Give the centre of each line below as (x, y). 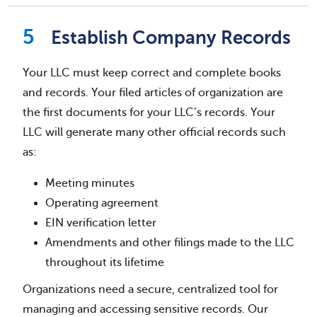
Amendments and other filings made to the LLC (170, 242)
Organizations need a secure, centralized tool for (150, 289)
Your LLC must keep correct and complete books (152, 73)
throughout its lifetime (105, 262)
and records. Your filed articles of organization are (153, 92)
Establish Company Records (171, 38)
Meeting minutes (90, 183)
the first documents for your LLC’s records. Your (149, 112)
